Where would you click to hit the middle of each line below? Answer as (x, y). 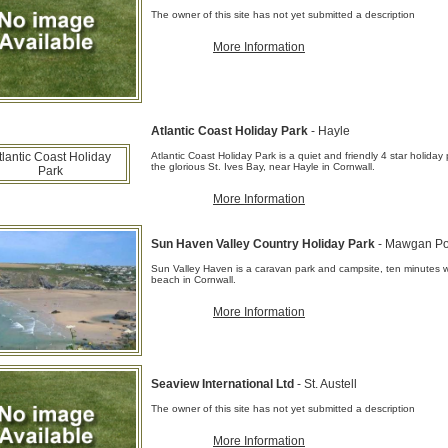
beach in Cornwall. (193, 279)
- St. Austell (327, 384)
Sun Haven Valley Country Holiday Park (264, 244)
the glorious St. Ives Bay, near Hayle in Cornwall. (263, 166)
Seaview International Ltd (224, 384)
